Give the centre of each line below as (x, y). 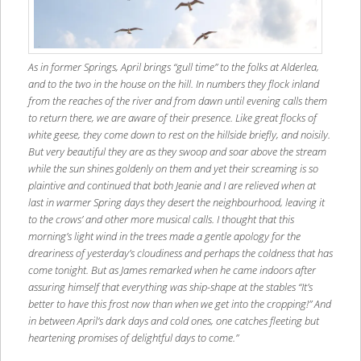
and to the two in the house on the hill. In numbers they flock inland (173, 84)
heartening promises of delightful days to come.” (133, 338)
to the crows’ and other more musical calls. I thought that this (161, 220)
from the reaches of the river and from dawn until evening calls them (177, 101)
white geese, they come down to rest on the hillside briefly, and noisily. (179, 135)
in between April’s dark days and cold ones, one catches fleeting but (173, 321)
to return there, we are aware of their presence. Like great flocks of (172, 118)
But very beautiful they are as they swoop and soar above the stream (177, 152)
